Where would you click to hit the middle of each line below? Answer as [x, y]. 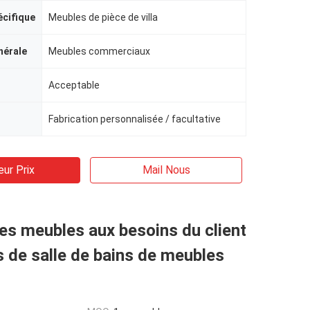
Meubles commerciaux [99, 51]
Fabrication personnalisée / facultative [135, 119]
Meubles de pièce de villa [103, 17]
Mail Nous [166, 170]
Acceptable [74, 85]
